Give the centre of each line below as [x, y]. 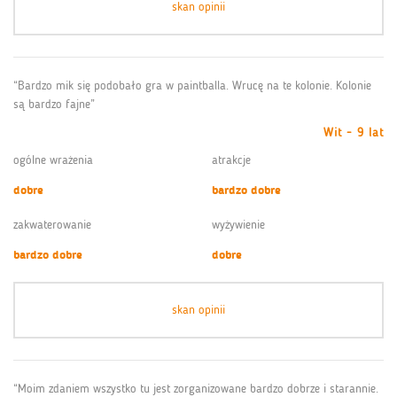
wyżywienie [238, 224]
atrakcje [231, 160]
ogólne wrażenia [53, 160]
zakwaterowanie [52, 224]
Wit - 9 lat [354, 132]
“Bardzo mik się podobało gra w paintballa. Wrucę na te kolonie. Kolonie [192, 85]
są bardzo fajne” [54, 104]
